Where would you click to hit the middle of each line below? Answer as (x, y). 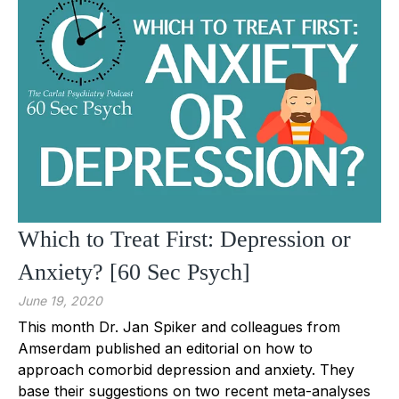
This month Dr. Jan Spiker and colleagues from (179, 326)
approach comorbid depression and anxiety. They (186, 369)
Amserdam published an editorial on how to (165, 348)
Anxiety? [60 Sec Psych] (134, 272)
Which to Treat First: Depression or (184, 239)
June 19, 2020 (60, 300)
